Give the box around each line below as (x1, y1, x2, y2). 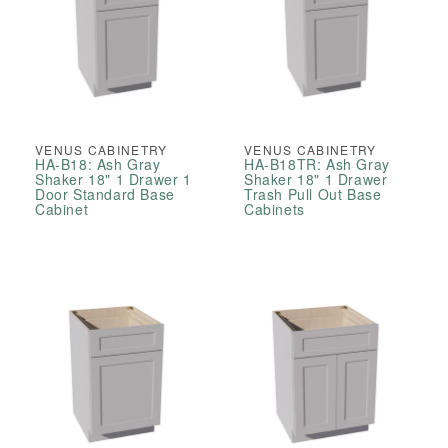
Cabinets (244, 199, 305, 220)
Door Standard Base (35, 184, 175, 205)
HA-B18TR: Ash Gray (244, 154, 390, 175)
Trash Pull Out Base (244, 184, 382, 205)
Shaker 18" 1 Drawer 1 (35, 169, 192, 190)
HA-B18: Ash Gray (35, 154, 161, 175)
